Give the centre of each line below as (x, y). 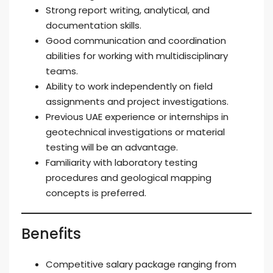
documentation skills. (94, 25)
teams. (62, 71)
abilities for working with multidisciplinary (137, 56)
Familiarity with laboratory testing (122, 162)
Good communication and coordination (136, 41)
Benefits (51, 234)
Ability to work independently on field (129, 86)
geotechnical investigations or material (135, 132)
